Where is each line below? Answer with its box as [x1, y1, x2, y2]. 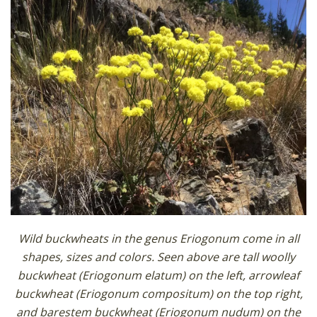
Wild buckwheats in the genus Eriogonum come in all [18, 230, 299, 246]
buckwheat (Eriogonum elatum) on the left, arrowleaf [18, 267, 299, 283]
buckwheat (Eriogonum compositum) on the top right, [14, 285, 303, 301]
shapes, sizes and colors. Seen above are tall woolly [22, 248, 295, 265]
